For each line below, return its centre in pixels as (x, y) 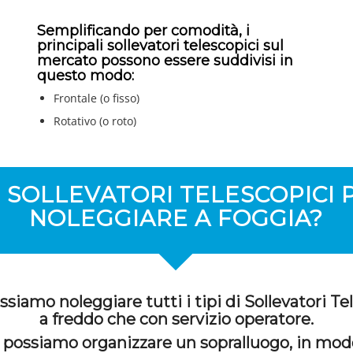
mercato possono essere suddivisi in (165, 61)
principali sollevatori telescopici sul (160, 46)
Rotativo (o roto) (95, 121)
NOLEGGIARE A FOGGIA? (176, 219)
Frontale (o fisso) (96, 98)
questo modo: (85, 76)
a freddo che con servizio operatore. (176, 320)
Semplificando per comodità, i (143, 31)
